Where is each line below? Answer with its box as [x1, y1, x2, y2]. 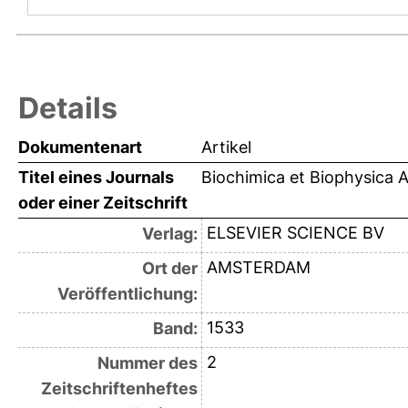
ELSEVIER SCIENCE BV [206, 223, 384, 243]
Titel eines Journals [18, 168, 174, 188]
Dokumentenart [18, 138, 142, 158]
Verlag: [141, 224, 198, 244]
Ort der [141, 259, 198, 279]
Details [18, 90, 117, 127]
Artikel [201, 138, 251, 158]
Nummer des [97, 353, 198, 373]
